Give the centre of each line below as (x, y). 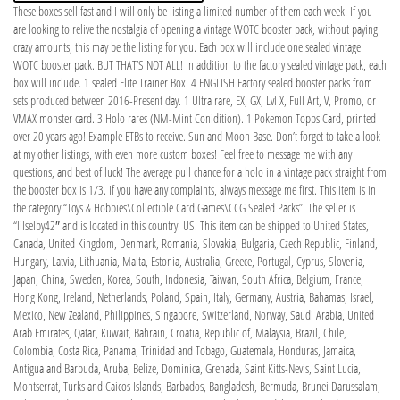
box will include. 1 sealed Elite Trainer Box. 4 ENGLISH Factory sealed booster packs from (193, 82)
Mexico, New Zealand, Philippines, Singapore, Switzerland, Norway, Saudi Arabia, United (194, 314)
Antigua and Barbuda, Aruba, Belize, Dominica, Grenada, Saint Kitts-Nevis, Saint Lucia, (187, 368)
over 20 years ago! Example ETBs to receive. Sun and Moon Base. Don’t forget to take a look (197, 136)
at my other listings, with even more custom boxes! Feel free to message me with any (183, 154)
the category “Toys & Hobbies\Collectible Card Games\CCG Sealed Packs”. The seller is (184, 207)
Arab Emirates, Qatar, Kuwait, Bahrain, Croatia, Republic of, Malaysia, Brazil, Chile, (180, 332)
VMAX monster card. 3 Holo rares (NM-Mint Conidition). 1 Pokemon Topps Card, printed (195, 118)
